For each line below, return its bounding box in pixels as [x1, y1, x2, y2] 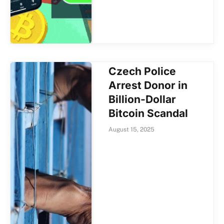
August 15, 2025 [108, 125, 155, 133]
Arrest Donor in [108, 78, 188, 91]
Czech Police [108, 64, 176, 77]
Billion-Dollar [108, 92, 176, 105]
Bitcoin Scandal [108, 106, 188, 119]
